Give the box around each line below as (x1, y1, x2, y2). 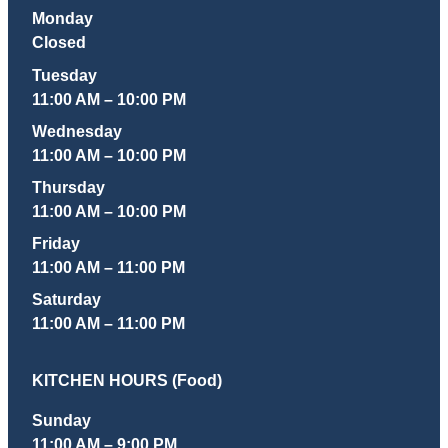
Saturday (32, 290, 101, 309)
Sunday (32, 411, 91, 430)
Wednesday (32, 121, 122, 140)
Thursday (32, 177, 105, 196)
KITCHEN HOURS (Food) (32, 370, 222, 389)
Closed (32, 33, 86, 52)
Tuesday (32, 65, 97, 84)
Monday (32, 9, 93, 28)
